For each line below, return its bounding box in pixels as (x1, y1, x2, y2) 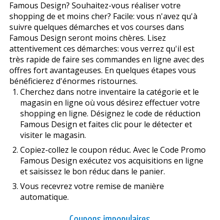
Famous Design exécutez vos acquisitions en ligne (20, 155, 203, 166)
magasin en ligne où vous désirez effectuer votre (20, 97, 200, 108)
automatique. (20, 191, 69, 202)
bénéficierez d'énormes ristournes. (9, 75, 137, 86)
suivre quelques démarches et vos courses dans (9, 21, 184, 32)
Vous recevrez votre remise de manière (20, 180, 164, 192)
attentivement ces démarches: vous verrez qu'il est (9, 43, 194, 54)
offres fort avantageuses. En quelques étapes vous (9, 64, 196, 76)
